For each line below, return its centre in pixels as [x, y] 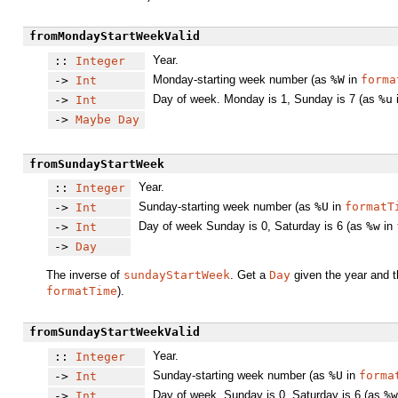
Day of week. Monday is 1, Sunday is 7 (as [265, 99]
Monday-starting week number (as [241, 79]
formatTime [82, 291]
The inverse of [85, 275]
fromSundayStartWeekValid [114, 332]
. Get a [250, 275]
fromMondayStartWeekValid [114, 36]
